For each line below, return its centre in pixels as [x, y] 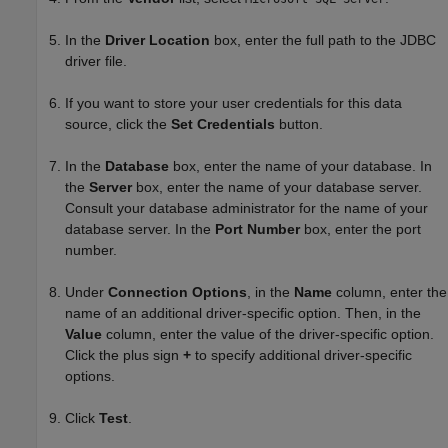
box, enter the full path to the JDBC [323, 40]
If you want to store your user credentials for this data [233, 103]
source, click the [118, 124]
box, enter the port [360, 229]
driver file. [96, 61]
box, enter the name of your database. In [300, 166]
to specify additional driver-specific [301, 355]
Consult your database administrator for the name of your [246, 208]
